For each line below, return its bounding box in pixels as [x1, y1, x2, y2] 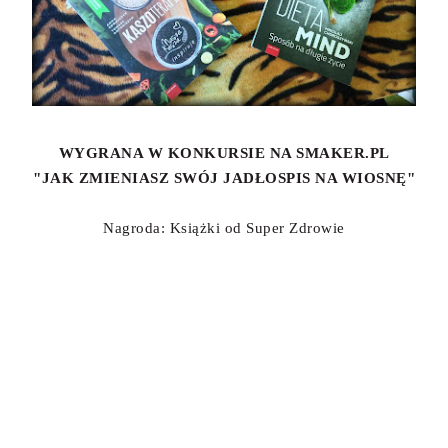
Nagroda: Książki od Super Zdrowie [103, 219, 345, 236]
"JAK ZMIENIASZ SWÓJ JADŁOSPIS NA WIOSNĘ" [33, 169, 415, 186]
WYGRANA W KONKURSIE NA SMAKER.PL [58, 144, 390, 161]
